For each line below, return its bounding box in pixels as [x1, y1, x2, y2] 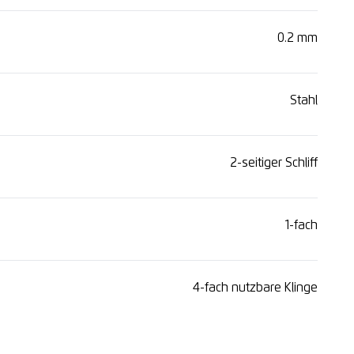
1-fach [285, 219, 318, 232]
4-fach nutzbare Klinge [193, 281, 318, 294]
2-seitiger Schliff [230, 156, 318, 169]
